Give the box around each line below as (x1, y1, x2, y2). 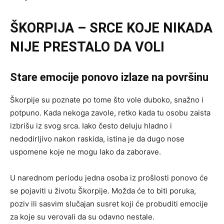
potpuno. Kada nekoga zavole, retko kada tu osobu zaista (10, 108, 210, 118)
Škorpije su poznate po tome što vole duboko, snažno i (10, 95, 203, 105)
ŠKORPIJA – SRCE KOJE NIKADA (10, 20, 212, 36)
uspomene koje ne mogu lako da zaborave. (10, 147, 161, 157)
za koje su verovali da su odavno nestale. (10, 212, 154, 222)
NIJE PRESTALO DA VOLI (10, 39, 164, 55)
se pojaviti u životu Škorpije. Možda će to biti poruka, (10, 186, 196, 196)
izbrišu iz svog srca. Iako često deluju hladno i (10, 121, 172, 131)
